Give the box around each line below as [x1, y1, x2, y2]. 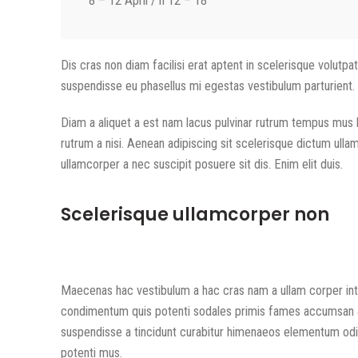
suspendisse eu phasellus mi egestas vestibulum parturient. [61, 78, 355, 93]
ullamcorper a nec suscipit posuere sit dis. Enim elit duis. [61, 157, 343, 172]
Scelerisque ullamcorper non [61, 202, 329, 227]
